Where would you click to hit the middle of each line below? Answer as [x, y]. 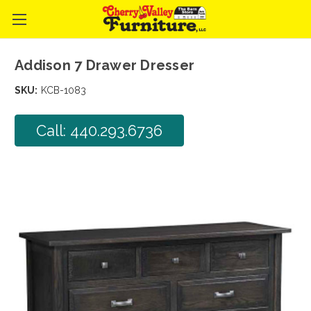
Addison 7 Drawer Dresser [104, 66]
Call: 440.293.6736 [99, 131]
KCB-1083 [63, 90]
